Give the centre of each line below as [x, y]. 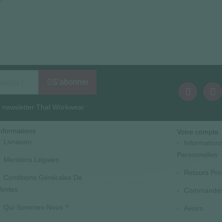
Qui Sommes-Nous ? [36, 207]
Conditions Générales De [43, 177]
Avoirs [193, 208]
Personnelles [197, 155]
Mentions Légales [31, 160]
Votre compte [197, 132]
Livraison [17, 142]
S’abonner [70, 82]
